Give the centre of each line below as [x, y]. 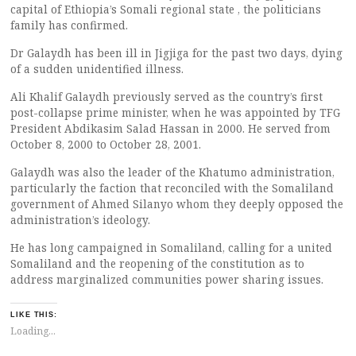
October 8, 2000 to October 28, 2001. [106, 144]
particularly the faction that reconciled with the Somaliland [172, 188]
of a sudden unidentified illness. [97, 69]
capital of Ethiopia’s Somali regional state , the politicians [166, 9]
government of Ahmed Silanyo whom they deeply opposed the [177, 204]
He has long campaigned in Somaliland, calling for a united [171, 248]
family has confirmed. [69, 25]
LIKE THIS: [34, 315]
